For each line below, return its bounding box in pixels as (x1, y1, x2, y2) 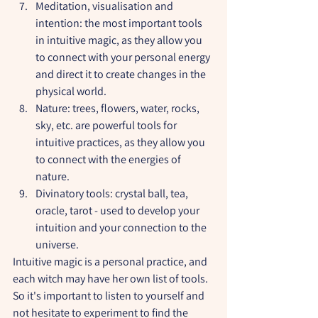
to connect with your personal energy (35, 50, 212, 65)
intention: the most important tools (35, 16, 204, 31)
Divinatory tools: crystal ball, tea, (35, 186, 190, 202)
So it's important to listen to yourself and (13, 288, 207, 304)
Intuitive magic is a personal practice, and (13, 254, 209, 270)
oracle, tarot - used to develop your (35, 203, 202, 219)
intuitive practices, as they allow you (35, 135, 207, 150)
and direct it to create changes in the (35, 67, 208, 82)
